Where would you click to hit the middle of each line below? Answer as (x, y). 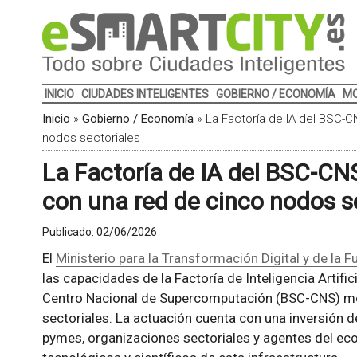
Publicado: (69, 232)
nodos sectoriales (91, 138)
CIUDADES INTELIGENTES (145, 94)
